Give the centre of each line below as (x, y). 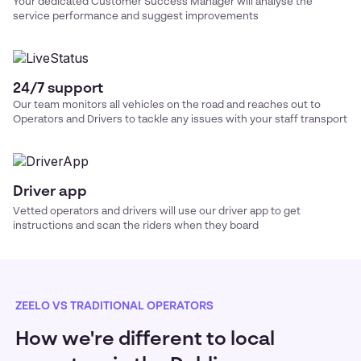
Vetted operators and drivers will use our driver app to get (157, 212)
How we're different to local (145, 340)
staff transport (311, 120)
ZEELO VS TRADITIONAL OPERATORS (114, 307)
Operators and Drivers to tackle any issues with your (144, 120)
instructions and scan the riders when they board (136, 226)
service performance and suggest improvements (136, 17)
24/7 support (58, 89)
